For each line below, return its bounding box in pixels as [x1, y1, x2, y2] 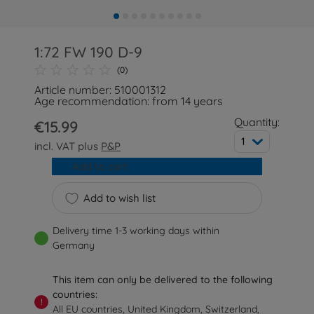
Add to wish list [83, 191, 156, 205]
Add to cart [71, 160, 127, 173]
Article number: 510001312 [34, 83, 167, 97]
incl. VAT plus [34, 139, 102, 153]
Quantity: [233, 115, 280, 129]
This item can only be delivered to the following [53, 273, 273, 286]
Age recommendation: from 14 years [34, 94, 224, 108]
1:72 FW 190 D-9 [34, 43, 143, 61]
